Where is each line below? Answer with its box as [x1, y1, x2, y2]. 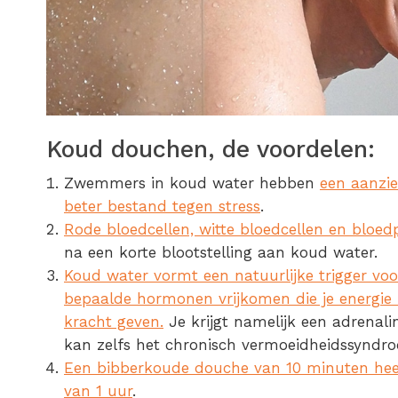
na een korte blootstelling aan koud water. [64, 243, 378, 262]
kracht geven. [64, 313, 163, 331]
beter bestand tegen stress [64, 197, 260, 216]
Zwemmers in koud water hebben [64, 174, 320, 193]
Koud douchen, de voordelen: [46, 135, 375, 164]
